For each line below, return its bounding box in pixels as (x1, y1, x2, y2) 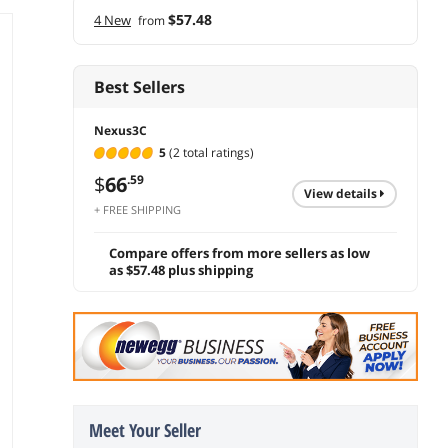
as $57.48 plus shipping (109, 261, 253, 280)
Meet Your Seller (89, 418, 201, 443)
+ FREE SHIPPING (94, 202, 181, 218)
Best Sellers (94, 75, 185, 98)
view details (311, 185, 380, 203)
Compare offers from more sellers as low (109, 244, 370, 263)
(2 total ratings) (166, 144, 254, 162)
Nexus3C (94, 121, 147, 139)
